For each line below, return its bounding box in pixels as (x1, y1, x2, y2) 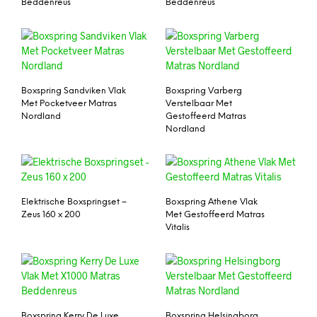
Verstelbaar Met (166, 98, 232, 108)
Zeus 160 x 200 (21, 210, 81, 220)
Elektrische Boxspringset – (21, 197, 127, 207)
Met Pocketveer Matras (21, 98, 117, 108)
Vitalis (166, 223, 190, 233)
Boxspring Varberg (166, 86, 242, 96)
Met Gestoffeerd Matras (166, 210, 265, 220)
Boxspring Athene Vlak (166, 197, 258, 207)
